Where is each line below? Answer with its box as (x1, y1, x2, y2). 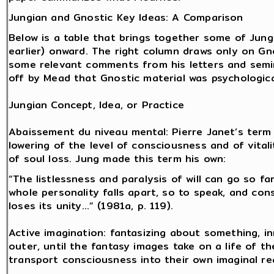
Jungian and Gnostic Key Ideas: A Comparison (9, 10, 243, 26)
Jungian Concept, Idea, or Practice (9, 97, 184, 113)
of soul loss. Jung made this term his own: (9, 151, 226, 167)
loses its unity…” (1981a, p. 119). (9, 198, 173, 214)
